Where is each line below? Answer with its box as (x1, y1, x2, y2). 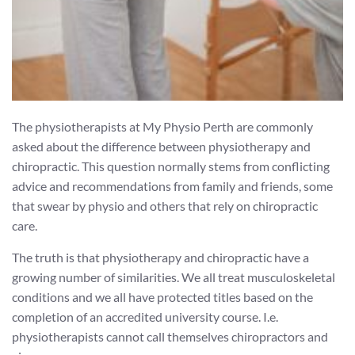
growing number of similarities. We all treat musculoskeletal (12, 269, 335, 284)
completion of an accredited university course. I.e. (12, 309, 278, 324)
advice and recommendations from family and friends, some (12, 178, 333, 193)
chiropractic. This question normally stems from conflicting (12, 158, 330, 174)
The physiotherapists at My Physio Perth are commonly (12, 119, 313, 134)
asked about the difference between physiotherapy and (12, 139, 311, 154)
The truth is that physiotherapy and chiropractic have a (12, 250, 309, 265)
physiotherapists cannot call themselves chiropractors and (12, 329, 328, 344)
